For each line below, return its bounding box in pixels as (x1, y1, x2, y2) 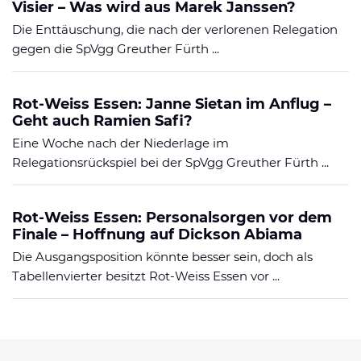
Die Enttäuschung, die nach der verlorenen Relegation (12, 21, 338, 37)
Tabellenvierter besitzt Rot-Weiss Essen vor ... (12, 268, 280, 284)
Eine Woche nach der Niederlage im (12, 135, 229, 151)
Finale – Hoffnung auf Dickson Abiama (12, 225, 302, 243)
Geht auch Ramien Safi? (12, 111, 193, 130)
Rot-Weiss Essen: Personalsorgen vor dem (12, 208, 332, 226)
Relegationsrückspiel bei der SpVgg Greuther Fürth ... (12, 154, 329, 170)
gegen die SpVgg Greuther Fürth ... (12, 40, 219, 56)
